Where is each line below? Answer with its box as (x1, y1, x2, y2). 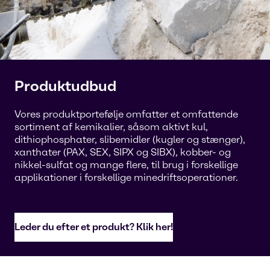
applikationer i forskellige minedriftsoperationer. (14, 172, 238, 183)
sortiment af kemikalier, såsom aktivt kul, (14, 121, 208, 133)
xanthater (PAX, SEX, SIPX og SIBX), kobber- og (14, 146, 231, 158)
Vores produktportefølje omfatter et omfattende (14, 108, 238, 120)
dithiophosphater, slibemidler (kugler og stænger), (14, 134, 245, 145)
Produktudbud (14, 77, 116, 95)
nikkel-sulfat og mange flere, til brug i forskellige (14, 159, 238, 171)
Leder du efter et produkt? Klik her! (14, 221, 173, 233)
